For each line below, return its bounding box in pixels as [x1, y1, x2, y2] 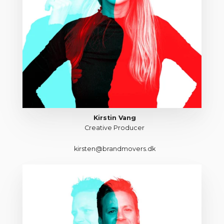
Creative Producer [84, 124, 144, 132]
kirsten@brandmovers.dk [73, 144, 155, 152]
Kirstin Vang [93, 114, 136, 122]
